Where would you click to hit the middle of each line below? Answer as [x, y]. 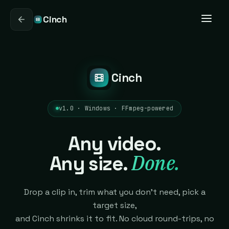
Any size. [90, 163]
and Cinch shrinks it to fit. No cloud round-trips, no [114, 218]
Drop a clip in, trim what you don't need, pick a [114, 192]
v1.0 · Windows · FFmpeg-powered [116, 107]
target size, [114, 205]
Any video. [114, 143]
